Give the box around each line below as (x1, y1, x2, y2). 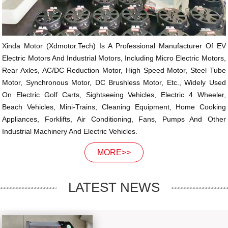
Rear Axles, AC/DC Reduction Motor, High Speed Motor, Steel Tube (2, 66, 226, 74)
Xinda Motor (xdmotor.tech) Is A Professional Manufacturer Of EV (2, 42, 226, 50)
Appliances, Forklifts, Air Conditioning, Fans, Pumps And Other (2, 115, 226, 123)
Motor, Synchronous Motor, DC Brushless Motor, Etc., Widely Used (2, 78, 226, 87)
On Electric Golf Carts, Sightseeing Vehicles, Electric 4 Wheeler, (2, 91, 226, 99)
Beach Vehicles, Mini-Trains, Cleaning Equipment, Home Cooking (2, 103, 226, 111)
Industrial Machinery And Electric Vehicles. (2, 127, 138, 135)
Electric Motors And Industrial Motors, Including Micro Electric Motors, (2, 54, 226, 62)
